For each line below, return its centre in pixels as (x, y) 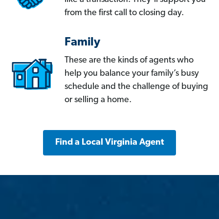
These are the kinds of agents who (129, 61)
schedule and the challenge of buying (136, 87)
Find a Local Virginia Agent (109, 143)
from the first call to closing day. (124, 13)
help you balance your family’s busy (132, 74)
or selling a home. (98, 100)
